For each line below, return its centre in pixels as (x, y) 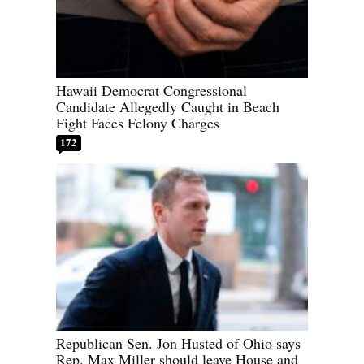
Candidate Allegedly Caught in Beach (168, 107)
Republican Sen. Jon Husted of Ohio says (178, 343)
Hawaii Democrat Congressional (152, 91)
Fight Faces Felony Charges (138, 123)
